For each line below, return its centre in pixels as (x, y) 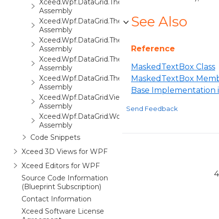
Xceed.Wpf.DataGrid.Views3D (89, 97)
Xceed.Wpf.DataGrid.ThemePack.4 (98, 21)
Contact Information (56, 199)
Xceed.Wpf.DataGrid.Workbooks (93, 116)
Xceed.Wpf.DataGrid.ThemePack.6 (98, 59)
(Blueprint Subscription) (61, 187)
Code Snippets (55, 137)
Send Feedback (152, 109)
